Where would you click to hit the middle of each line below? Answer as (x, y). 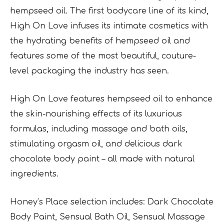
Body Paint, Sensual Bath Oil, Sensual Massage (107, 217)
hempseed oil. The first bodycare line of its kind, (109, 11)
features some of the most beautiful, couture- (103, 56)
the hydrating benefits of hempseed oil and (100, 41)
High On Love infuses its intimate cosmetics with (109, 26)
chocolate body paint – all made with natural (102, 159)
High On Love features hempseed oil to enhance (111, 99)
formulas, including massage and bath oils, (99, 129)
